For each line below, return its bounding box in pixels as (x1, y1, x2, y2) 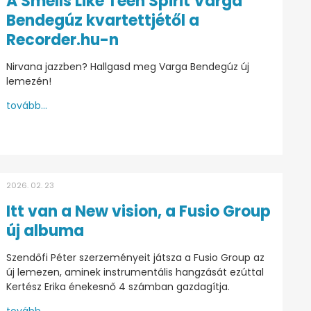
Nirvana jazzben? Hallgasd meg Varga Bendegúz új (6, 59, 249, 74)
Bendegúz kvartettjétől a (6, 9, 199, 31)
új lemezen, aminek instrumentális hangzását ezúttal (6, 264, 264, 279)
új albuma (6, 219, 84, 242)
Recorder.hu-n (6, 28, 119, 51)
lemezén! (6, 74, 51, 88)
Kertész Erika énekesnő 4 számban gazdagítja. (6, 279, 230, 294)
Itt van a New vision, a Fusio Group (6, 200, 271, 222)
